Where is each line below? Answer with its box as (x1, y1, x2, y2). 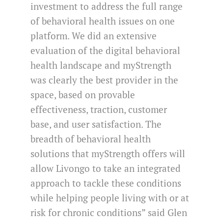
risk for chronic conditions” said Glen (30, 207, 188, 219)
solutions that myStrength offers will (30, 148, 186, 160)
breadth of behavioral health (30, 133, 151, 145)
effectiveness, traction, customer (30, 104, 167, 116)
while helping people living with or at (30, 192, 190, 204)
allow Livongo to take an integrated (30, 163, 181, 175)
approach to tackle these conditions (30, 177, 182, 190)
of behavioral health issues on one (30, 15, 175, 27)
